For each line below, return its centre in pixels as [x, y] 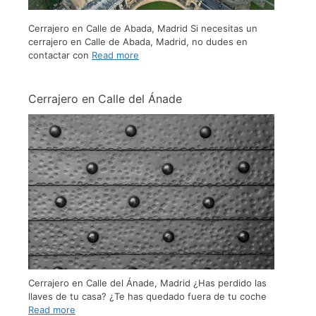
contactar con [60, 55]
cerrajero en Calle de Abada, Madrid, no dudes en [138, 42]
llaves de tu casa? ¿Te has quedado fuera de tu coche [147, 297]
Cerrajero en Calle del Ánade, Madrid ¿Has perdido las [147, 283]
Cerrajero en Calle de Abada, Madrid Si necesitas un [143, 29]
